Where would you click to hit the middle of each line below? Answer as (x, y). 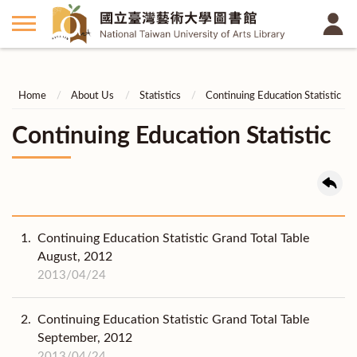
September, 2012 (85, 337)
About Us (93, 96)
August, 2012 (75, 256)
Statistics (160, 96)
